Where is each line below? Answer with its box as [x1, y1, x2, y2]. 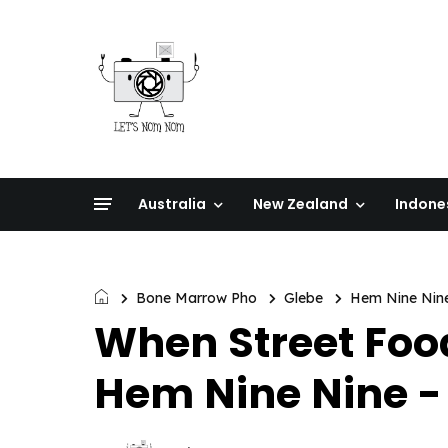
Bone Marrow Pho [136, 289, 257, 307]
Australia [138, 194, 206, 214]
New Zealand [253, 194, 348, 214]
